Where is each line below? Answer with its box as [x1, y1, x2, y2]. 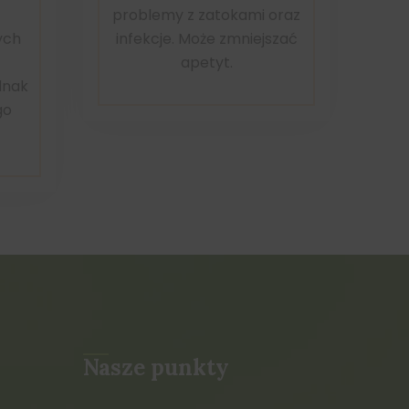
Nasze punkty [83, 352, 229, 382]
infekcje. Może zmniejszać [115, 27, 298, 49]
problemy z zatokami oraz [112, 4, 300, 26]
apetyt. [180, 51, 233, 73]
